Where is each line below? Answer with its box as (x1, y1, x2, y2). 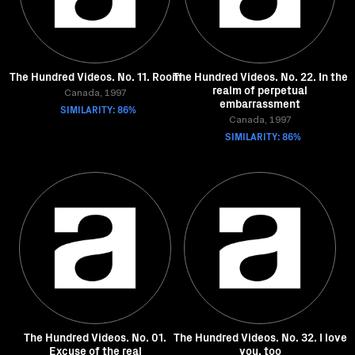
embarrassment (219, 95, 300, 111)
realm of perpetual (212, 82, 307, 97)
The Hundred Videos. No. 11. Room (9, 68, 181, 84)
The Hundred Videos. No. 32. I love (173, 329, 347, 345)
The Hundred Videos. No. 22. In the (172, 68, 348, 84)
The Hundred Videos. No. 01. (24, 329, 166, 345)
